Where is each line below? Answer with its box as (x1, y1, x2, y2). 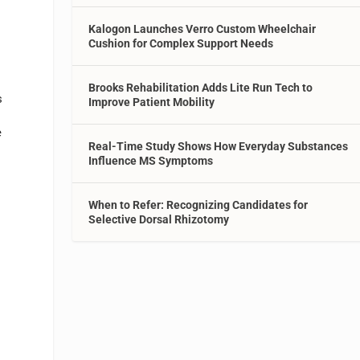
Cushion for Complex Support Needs (88, 36, 274, 50)
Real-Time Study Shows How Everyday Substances (88, 139, 349, 153)
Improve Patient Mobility (88, 95, 215, 108)
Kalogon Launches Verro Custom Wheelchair (88, 22, 317, 35)
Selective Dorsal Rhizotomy (88, 212, 230, 226)
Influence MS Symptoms (88, 153, 214, 167)
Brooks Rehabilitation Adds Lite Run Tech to (88, 80, 313, 94)
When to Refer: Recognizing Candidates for (88, 198, 309, 211)
